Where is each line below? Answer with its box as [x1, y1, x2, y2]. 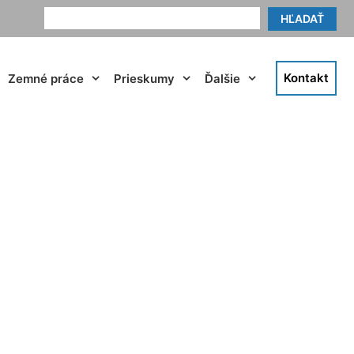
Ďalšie [205, 70, 240, 86]
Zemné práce [8, 70, 84, 86]
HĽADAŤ [281, 12, 324, 25]
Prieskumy [114, 70, 175, 86]
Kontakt [284, 70, 329, 85]
